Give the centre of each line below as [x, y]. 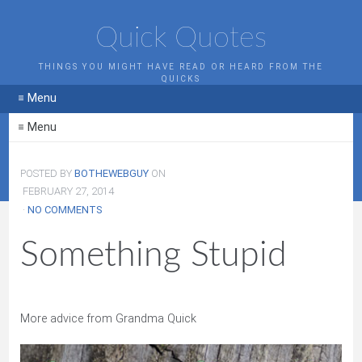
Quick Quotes [181, 38]
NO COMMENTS [65, 209]
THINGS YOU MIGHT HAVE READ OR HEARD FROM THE [181, 66]
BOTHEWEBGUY [112, 174]
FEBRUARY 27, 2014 [67, 192]
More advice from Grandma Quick [109, 319]
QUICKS [181, 78]
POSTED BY [48, 174]
